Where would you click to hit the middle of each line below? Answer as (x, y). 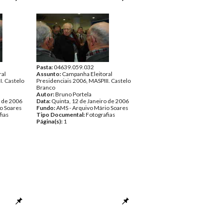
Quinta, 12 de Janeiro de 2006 (90, 101)
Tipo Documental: (61, 115)
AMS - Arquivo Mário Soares (92, 108)
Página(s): (50, 121)
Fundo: (46, 108)
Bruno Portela (73, 94)
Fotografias (101, 115)
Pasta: (45, 67)
